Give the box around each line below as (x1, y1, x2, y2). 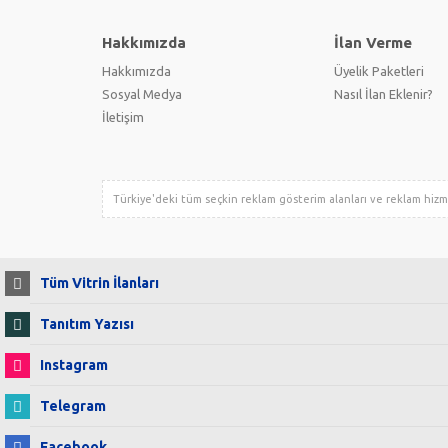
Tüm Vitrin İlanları (40, 275, 159, 291)
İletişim (102, 110, 144, 124)
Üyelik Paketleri (334, 64, 424, 78)
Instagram (40, 357, 108, 373)
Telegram (40, 398, 106, 414)
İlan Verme (334, 34, 412, 51)
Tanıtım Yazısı (40, 316, 134, 332)
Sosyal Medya (102, 87, 182, 101)
